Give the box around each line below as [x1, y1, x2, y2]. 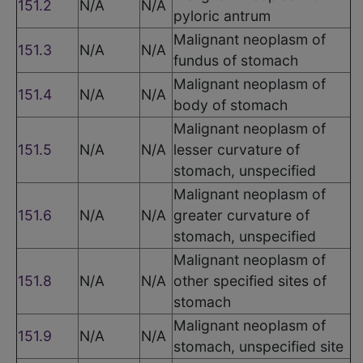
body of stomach [173, 96, 288, 113]
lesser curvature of [173, 140, 300, 158]
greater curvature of [173, 206, 310, 224]
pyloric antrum [173, 6, 271, 24]
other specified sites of [173, 271, 327, 289]
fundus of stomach [173, 51, 298, 69]
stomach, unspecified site [173, 337, 344, 355]
